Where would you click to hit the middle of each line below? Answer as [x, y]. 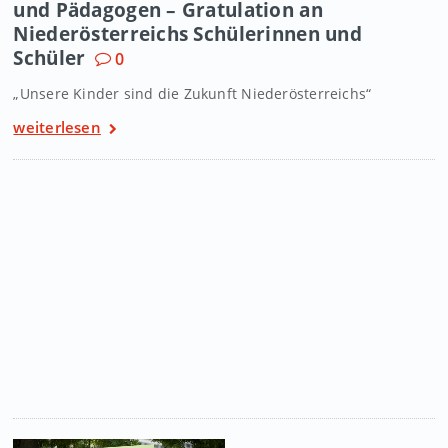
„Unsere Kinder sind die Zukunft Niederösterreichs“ [192, 94]
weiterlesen [57, 127]
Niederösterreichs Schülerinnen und [187, 34]
